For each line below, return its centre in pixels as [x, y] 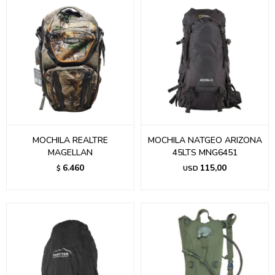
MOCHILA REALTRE [70, 140]
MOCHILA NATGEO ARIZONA [205, 140]
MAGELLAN [70, 153]
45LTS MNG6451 [205, 153]
